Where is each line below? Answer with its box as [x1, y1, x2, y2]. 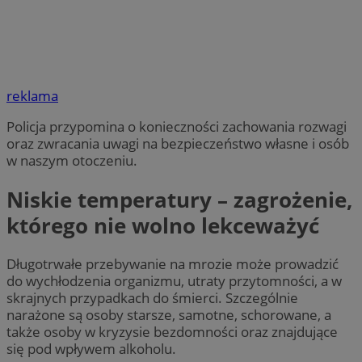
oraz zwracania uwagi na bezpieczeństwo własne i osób [6, 134, 349, 154]
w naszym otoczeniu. [6, 151, 137, 170]
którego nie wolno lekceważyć [6, 210, 319, 240]
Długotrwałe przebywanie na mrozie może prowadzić [6, 254, 339, 273]
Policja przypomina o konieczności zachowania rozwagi [6, 117, 347, 137]
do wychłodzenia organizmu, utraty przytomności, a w [6, 271, 342, 290]
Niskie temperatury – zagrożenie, [6, 184, 353, 214]
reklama [6, 86, 58, 106]
